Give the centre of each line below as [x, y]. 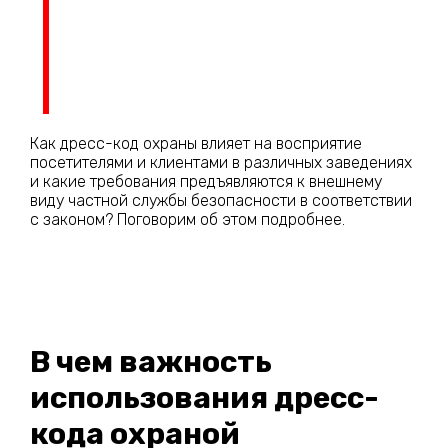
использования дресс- [204, 397]
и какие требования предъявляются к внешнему [206, 181]
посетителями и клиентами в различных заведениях [221, 162]
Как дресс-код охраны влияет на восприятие [196, 143]
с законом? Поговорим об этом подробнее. [187, 219]
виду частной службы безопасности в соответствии [221, 200]
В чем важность [151, 361]
